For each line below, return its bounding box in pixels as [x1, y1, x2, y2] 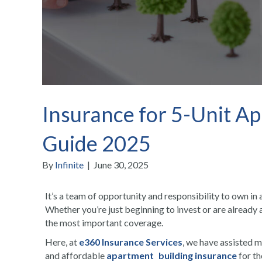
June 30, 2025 [94, 159, 149, 171]
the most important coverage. [45, 217, 165, 229]
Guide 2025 [42, 130, 151, 157]
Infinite [55, 159, 84, 171]
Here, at [45, 236, 79, 248]
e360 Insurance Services [79, 236, 182, 248]
